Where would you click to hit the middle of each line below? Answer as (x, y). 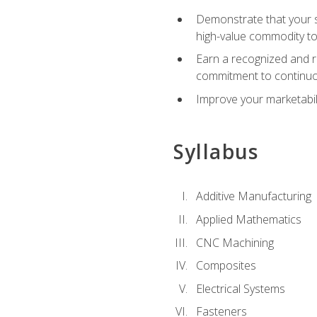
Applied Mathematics (248, 219)
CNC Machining (235, 242)
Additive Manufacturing (253, 196)
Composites (226, 266)
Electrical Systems (240, 288)
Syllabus (216, 152)
